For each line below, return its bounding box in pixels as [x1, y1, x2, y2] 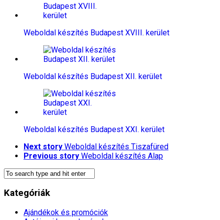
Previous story [24, 151, 79, 161]
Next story [24, 141, 62, 151]
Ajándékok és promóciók [24, 207, 108, 217]
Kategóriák [4, 188, 50, 199]
